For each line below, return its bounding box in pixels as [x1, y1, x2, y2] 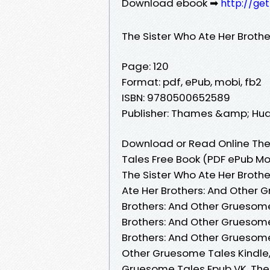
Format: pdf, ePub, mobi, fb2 [122, 74, 262, 89]
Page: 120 [122, 58, 169, 74]
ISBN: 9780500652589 [122, 90, 230, 105]
